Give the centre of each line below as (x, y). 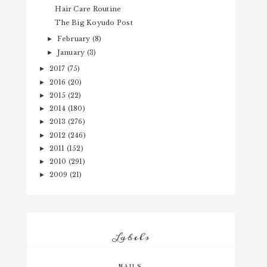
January (72, 52)
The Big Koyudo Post (94, 22)
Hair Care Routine (88, 9)
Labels (131, 237)
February (74, 39)
